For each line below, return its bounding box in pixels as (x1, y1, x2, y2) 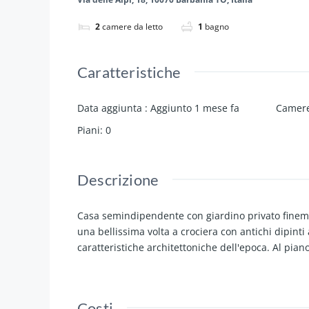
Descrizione (77, 170, 159, 190)
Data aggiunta (77, 101, 145, 115)
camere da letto (102, 21, 163, 33)
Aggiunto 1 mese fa (150, 101, 239, 115)
